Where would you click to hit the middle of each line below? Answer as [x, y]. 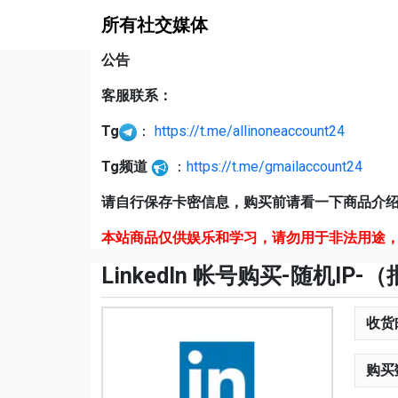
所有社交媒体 [155, 25]
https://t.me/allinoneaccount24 [250, 131]
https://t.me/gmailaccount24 [275, 167]
